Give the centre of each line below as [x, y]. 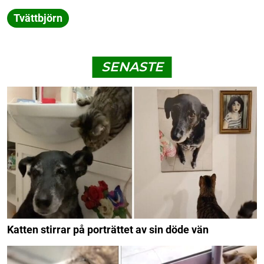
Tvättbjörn [38, 18]
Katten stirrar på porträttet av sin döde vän [108, 229]
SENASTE [132, 67]
